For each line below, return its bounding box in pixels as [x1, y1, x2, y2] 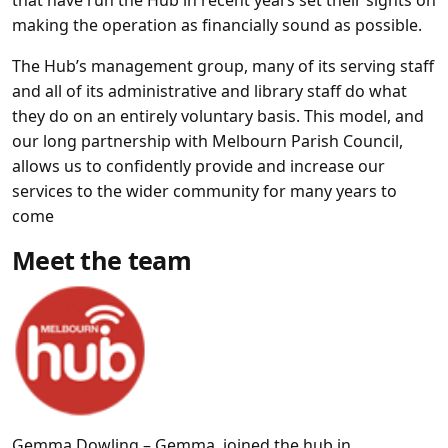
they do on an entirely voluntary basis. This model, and [12, 105, 424, 127]
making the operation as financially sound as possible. [12, 14, 422, 36]
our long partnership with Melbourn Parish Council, [12, 130, 403, 152]
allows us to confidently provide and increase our [12, 155, 385, 177]
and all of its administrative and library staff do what [12, 80, 407, 102]
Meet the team [12, 243, 191, 277]
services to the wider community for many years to [12, 180, 397, 202]
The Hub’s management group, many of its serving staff [12, 55, 434, 77]
